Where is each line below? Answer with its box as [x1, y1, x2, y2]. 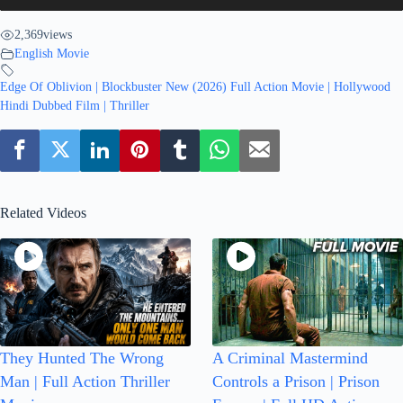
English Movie [14, 46, 89, 60]
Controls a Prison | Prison [212, 372, 380, 390]
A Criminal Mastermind [212, 348, 368, 367]
